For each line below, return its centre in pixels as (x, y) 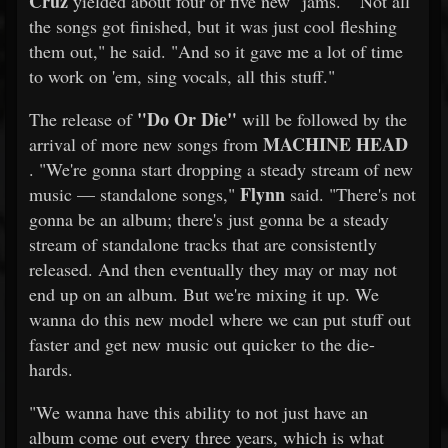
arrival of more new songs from (146, 144)
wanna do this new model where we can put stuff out (220, 319)
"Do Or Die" (187, 119)
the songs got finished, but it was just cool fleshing (213, 26)
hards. (51, 369)
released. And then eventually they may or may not (213, 269)
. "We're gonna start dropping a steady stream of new (221, 169)
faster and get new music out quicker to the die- (202, 344)
